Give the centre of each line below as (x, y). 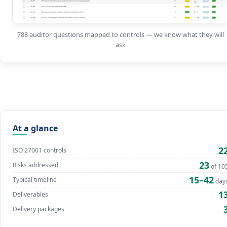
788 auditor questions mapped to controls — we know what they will (121, 34)
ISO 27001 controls (40, 150)
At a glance (35, 128)
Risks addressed (35, 165)
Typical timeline (35, 180)
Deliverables (30, 195)
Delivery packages (39, 209)
